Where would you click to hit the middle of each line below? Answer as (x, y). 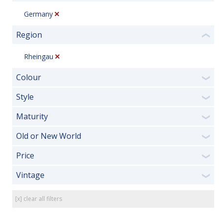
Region (29, 35)
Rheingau (39, 56)
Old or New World (49, 136)
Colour (29, 77)
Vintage (30, 175)
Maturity (32, 116)
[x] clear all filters (39, 199)
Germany (38, 14)
